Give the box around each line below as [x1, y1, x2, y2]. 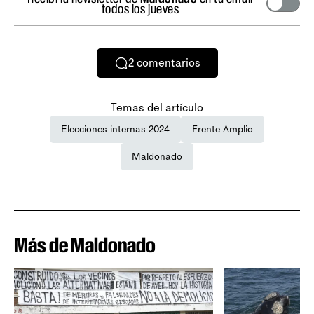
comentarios [136, 56, 200, 70]
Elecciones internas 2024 [61, 123, 170, 135]
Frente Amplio [192, 123, 253, 135]
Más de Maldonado [14, 232, 156, 257]
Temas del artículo [111, 100, 203, 114]
